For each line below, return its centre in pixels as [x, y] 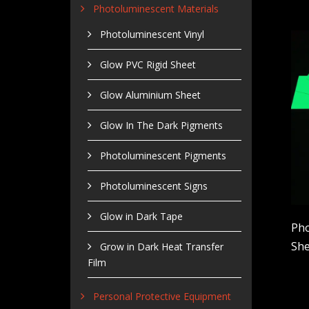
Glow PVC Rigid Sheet [148, 64]
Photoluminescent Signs [154, 186]
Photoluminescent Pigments [163, 155]
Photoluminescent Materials [156, 8]
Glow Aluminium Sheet [150, 94]
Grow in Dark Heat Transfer [162, 246]
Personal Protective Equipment [162, 296]
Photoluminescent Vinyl [152, 34]
